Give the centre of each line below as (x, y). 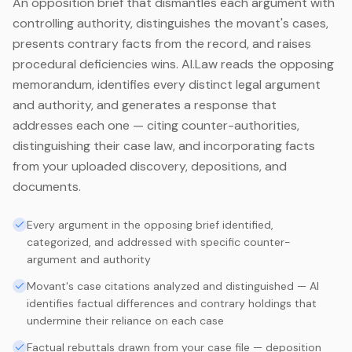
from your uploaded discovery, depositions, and (150, 166)
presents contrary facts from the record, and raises (162, 44)
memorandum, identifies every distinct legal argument (167, 84)
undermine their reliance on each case (125, 321)
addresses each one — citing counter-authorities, (156, 125)
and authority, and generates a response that (145, 105)
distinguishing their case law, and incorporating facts (164, 146)
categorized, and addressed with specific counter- (159, 242)
